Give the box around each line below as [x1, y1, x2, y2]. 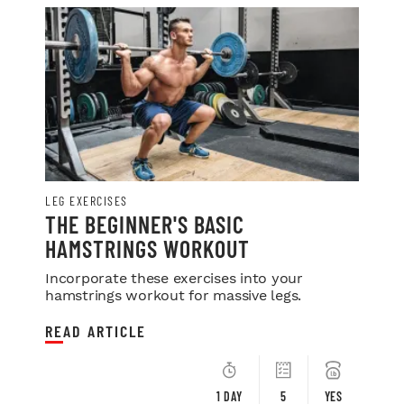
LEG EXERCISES [45, 193, 128, 209]
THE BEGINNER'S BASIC [45, 210, 244, 239]
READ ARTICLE [45, 321, 146, 342]
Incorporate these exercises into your [45, 270, 303, 288]
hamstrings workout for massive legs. [45, 287, 301, 305]
